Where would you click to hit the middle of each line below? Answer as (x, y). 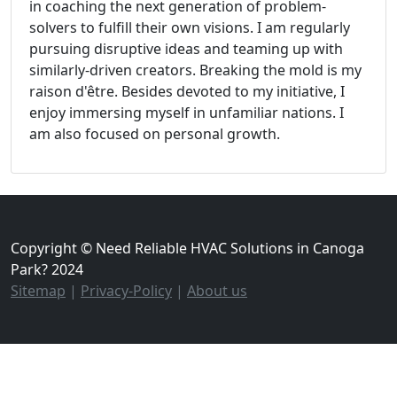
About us (217, 290)
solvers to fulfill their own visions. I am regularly (190, 27)
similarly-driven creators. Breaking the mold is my (195, 70)
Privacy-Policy (126, 290)
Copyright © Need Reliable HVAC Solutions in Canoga (187, 248)
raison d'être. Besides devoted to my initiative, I (187, 91)
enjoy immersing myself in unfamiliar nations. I (187, 112)
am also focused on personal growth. (155, 133)
